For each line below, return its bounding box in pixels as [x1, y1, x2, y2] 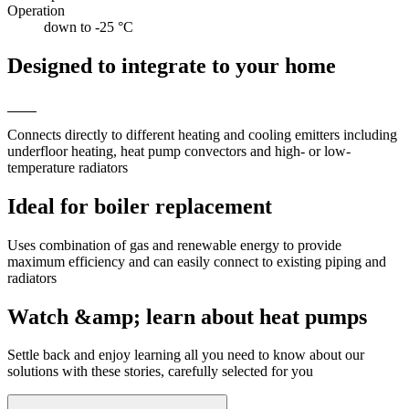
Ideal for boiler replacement [7, 194, 272, 218]
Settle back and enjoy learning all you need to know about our [7, 347, 364, 363]
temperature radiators [7, 159, 128, 175]
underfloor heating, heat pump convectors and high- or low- [7, 142, 351, 159]
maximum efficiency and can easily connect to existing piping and [7, 253, 386, 269]
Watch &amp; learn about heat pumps [7, 304, 367, 329]
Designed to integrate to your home [7, 53, 336, 78]
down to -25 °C [44, 18, 133, 35]
